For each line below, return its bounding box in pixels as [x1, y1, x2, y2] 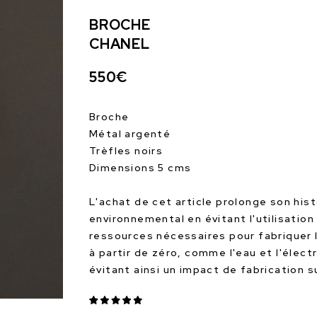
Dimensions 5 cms [89, 161, 192, 174]
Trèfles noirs [89, 144, 163, 157]
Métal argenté [89, 127, 171, 140]
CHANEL [89, 35, 150, 53]
